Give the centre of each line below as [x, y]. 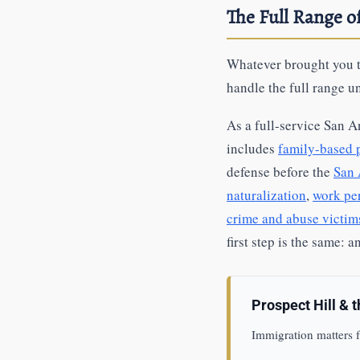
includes [252, 148]
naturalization [266, 195]
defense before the [280, 172]
